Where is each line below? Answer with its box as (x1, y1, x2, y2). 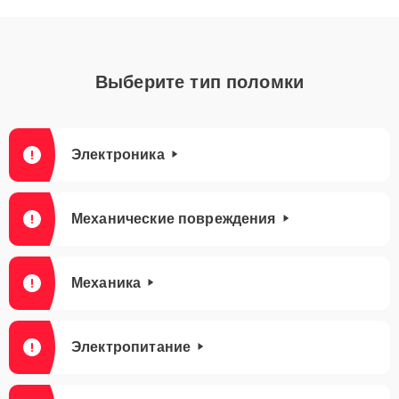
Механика (71, 275, 142, 290)
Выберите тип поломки (95, 72, 304, 92)
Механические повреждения (71, 211, 276, 226)
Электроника (71, 147, 165, 162)
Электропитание (71, 339, 191, 354)
